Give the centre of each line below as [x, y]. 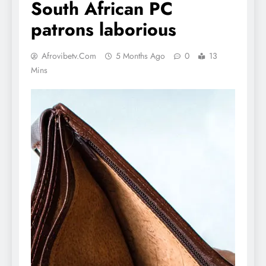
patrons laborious [104, 29]
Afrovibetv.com [69, 56]
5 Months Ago [140, 56]
